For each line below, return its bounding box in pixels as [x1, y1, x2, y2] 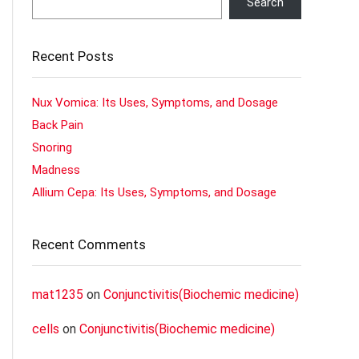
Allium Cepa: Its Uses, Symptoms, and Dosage [32, 185, 276, 200]
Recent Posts [32, 48, 114, 65]
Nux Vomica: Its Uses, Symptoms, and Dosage [32, 95, 278, 111]
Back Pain [32, 118, 83, 133]
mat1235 [32, 287, 83, 303]
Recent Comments [32, 236, 146, 253]
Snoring [32, 140, 72, 155]
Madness [32, 163, 80, 178]
